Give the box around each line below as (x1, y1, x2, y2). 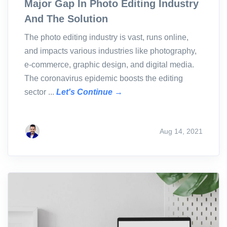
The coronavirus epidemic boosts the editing (24, 74, 183, 83)
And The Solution (24, 13, 108, 25)
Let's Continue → (56, 88, 123, 97)
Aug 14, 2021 (160, 127, 203, 135)
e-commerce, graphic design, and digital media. (24, 60, 194, 69)
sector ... (24, 88, 56, 97)
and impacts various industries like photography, (24, 47, 197, 56)
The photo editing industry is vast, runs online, (24, 33, 188, 42)
